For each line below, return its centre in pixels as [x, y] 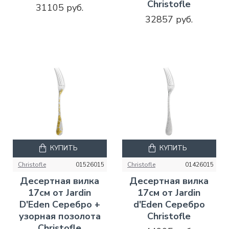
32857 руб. [169, 19]
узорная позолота [60, 216]
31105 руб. [60, 7]
